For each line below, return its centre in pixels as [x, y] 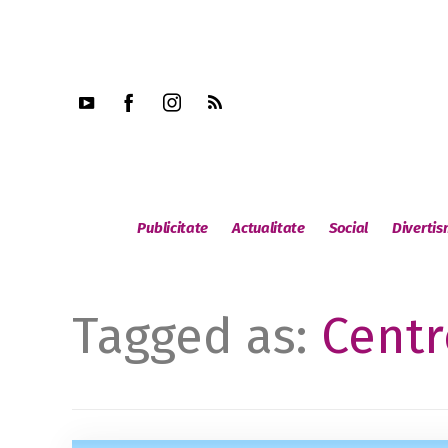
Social [348, 228]
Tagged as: [196, 336]
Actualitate [268, 228]
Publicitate [173, 228]
